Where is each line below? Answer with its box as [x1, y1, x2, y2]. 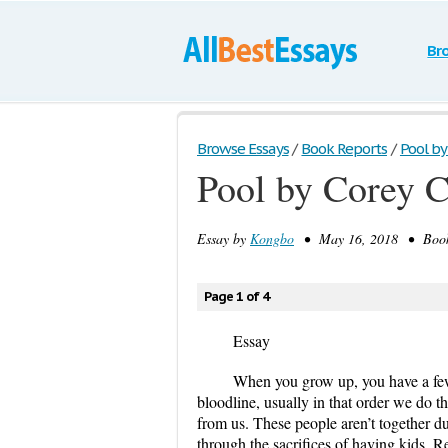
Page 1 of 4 [204, 288, 269, 305]
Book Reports [301, 139, 387, 158]
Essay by [197, 229, 250, 248]
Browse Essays [197, 139, 289, 158]
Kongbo [250, 229, 294, 248]
